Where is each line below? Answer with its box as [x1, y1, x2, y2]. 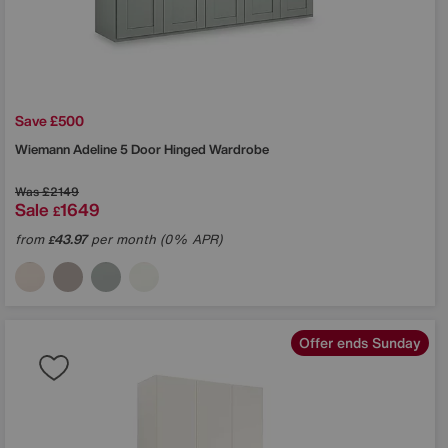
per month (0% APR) [87, 229, 222, 249]
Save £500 [15, 109, 84, 131]
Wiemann [15, 139, 73, 159]
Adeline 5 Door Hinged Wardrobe [73, 139, 269, 159]
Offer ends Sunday [299, 331, 421, 353]
